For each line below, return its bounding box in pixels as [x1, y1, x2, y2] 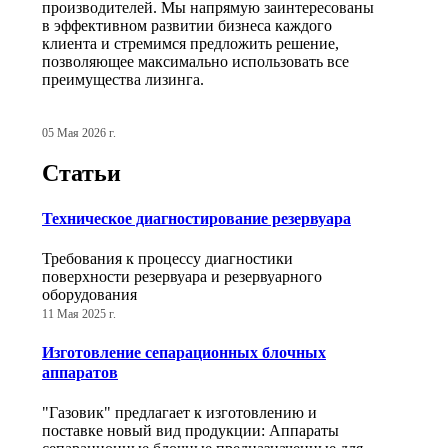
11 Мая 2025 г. [42, 307, 116, 320]
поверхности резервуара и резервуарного [42, 267, 322, 285]
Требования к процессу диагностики [42, 249, 293, 267]
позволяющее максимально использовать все [42, 52, 349, 70]
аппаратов [42, 364, 118, 382]
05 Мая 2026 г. [42, 126, 116, 139]
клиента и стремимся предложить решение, [42, 34, 339, 52]
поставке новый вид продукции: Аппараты [42, 422, 339, 440]
